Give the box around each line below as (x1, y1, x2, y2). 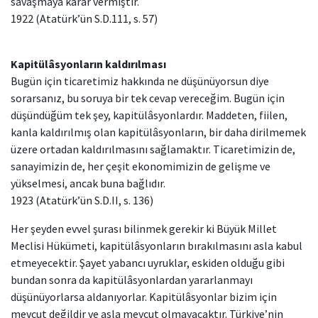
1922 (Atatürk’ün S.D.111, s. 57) (11, 11, 158, 26)
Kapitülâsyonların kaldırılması (11, 57, 166, 71)
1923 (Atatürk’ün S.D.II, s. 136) (11, 193, 153, 207)
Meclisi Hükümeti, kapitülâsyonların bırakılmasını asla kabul (11, 238, 302, 253)
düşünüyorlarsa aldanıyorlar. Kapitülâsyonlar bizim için (11, 290, 277, 304)
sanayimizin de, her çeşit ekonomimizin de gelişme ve (11, 159, 270, 173)
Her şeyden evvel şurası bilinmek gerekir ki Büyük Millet (11, 221, 277, 236)
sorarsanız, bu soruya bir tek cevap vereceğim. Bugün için (11, 91, 285, 105)
